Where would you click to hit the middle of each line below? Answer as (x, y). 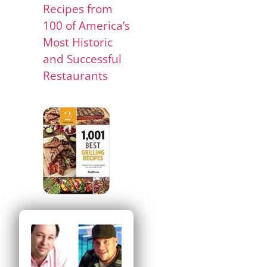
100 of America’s (87, 26)
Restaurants (76, 76)
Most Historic (78, 42)
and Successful (83, 59)
